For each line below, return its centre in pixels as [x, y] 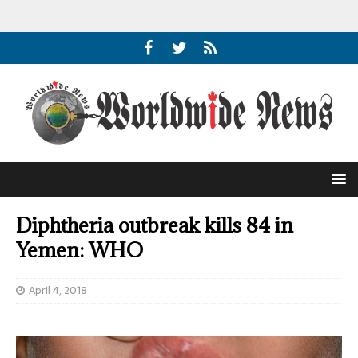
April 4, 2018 [58, 290]
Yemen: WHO [80, 250]
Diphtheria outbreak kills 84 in [155, 225]
